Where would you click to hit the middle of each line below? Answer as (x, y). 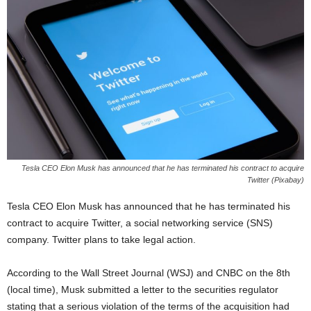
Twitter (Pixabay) (276, 180)
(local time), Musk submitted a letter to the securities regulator (143, 290)
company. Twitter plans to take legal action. (101, 240)
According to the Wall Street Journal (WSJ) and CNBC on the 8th (149, 273)
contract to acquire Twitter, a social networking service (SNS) (140, 223)
